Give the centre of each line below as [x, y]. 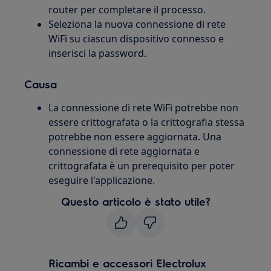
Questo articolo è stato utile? [135, 201]
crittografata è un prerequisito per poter [142, 166]
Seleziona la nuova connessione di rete [137, 24]
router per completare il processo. [127, 10]
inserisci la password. [98, 53]
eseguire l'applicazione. [102, 180]
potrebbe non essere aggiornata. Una [135, 137]
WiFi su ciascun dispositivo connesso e [136, 39]
